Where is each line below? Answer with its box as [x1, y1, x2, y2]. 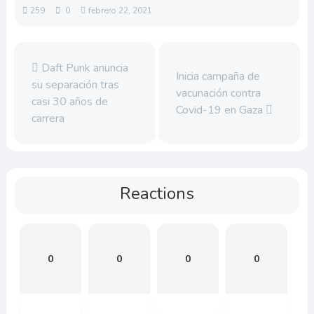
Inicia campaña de [175, 68, 260, 84]
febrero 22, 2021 [88, 5, 152, 16]
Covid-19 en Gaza [175, 102, 266, 118]
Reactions [120, 182, 194, 205]
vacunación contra [175, 85, 261, 101]
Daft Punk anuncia [38, 60, 128, 76]
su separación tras [31, 76, 119, 93]
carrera [31, 110, 64, 126]
